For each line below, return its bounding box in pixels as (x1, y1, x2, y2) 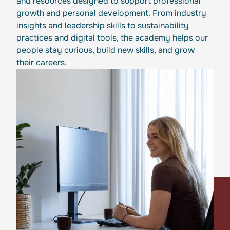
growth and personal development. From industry (16, 8, 206, 19)
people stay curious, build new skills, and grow (16, 45, 195, 56)
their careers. (16, 57, 67, 68)
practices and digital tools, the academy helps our (16, 32, 208, 44)
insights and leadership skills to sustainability (16, 20, 189, 31)
